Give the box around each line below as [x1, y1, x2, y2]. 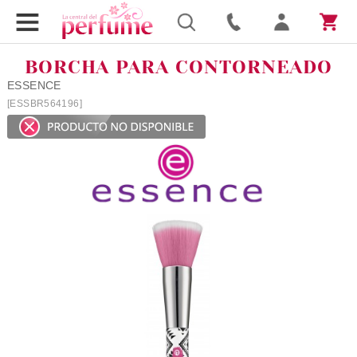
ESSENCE [6, 79, 61, 92]
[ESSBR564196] [6, 98, 83, 109]
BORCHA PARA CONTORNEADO [24, 56, 332, 78]
